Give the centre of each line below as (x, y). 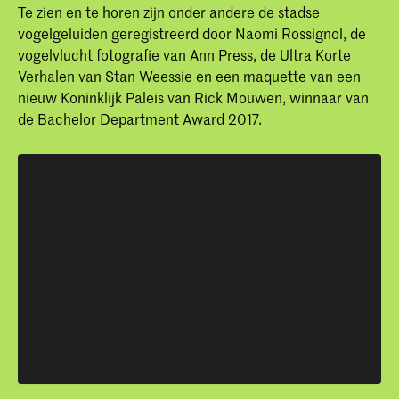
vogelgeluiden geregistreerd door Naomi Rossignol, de (192, 33)
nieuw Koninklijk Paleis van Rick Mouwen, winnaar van (193, 97)
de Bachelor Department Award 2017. (140, 118)
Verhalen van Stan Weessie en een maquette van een (189, 75)
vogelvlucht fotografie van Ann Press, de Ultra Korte (184, 54)
